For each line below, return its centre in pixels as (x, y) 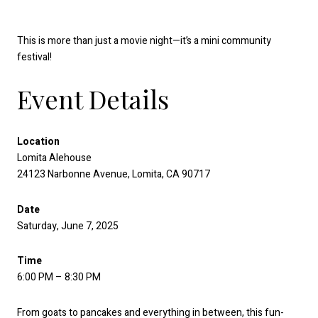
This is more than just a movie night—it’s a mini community (144, 40)
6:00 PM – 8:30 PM (59, 278)
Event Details (93, 99)
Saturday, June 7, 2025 (68, 226)
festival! (34, 57)
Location (38, 142)
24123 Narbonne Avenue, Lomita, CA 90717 (114, 175)
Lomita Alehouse (54, 158)
